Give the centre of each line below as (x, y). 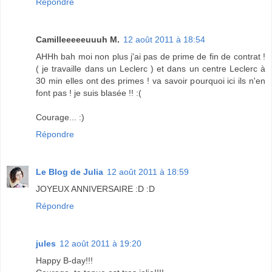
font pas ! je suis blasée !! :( (89, 93)
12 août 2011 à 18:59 (148, 172)
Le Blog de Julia (70, 172)
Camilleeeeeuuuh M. (78, 40)
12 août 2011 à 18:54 (164, 40)
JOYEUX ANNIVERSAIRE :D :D (95, 189)
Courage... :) (60, 117)
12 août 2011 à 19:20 (100, 244)
